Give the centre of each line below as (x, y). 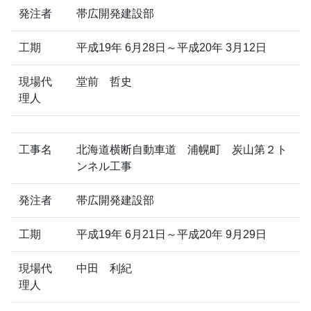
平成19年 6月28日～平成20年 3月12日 (171, 47)
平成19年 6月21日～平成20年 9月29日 (171, 234)
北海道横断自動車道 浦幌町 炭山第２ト (182, 149)
